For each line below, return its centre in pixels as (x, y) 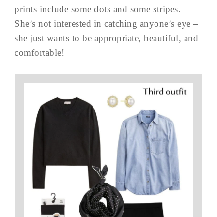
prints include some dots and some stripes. (98, 9)
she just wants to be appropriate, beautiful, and (106, 38)
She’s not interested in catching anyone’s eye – (107, 23)
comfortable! (39, 52)
